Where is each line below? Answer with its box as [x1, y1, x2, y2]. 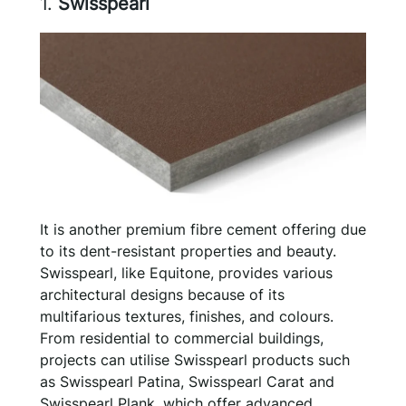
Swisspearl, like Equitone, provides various [40, 263, 333, 282]
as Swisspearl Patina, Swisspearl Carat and [40, 372, 334, 391]
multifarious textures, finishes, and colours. [40, 306, 333, 325]
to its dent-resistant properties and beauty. [40, 241, 336, 260]
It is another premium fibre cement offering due [40, 219, 366, 238]
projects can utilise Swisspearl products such [40, 350, 350, 369]
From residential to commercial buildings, [40, 328, 324, 347]
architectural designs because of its [40, 285, 285, 304]
